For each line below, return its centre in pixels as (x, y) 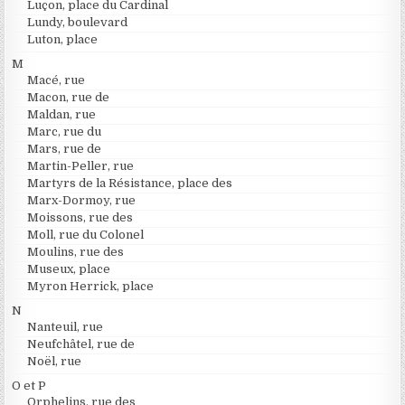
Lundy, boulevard (78, 22)
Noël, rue (55, 361)
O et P (29, 385)
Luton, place (63, 39)
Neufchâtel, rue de (81, 344)
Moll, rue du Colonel (86, 234)
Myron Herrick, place (91, 286)
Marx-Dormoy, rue (82, 200)
